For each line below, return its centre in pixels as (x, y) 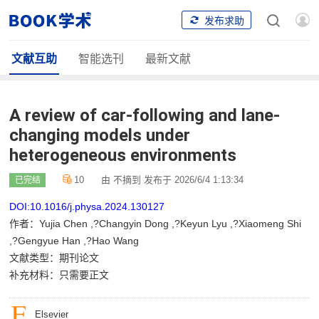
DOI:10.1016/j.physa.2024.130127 (87, 206)
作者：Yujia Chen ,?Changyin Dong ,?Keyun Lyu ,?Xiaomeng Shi (156, 224)
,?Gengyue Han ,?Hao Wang (74, 241)
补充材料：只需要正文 (59, 275)
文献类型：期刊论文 (54, 258)
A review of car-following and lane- (145, 115)
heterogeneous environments (123, 155)
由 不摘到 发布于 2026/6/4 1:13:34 (173, 180)
